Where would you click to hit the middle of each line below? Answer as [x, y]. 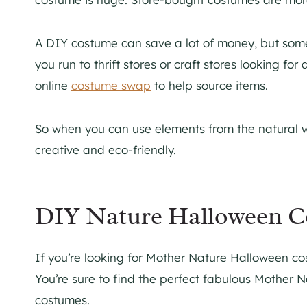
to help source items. [209, 85]
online [53, 85]
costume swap [111, 85]
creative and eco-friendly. [106, 149]
